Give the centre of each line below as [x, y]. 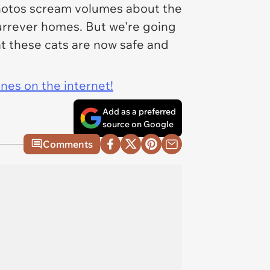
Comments [68, 144]
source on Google [138, 124]
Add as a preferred [139, 111]
